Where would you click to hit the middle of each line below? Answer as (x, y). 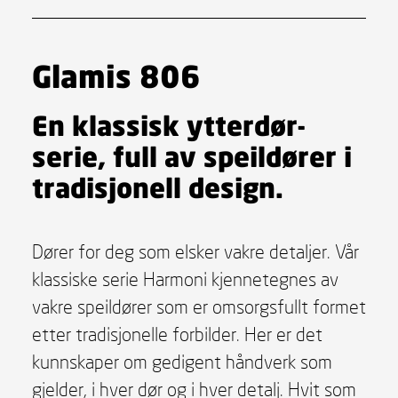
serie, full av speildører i (191, 155)
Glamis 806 (116, 75)
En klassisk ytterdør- (168, 124)
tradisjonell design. (157, 187)
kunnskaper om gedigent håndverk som (182, 361)
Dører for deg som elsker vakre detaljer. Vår (195, 251)
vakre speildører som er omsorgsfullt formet (199, 306)
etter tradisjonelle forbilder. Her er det (177, 334)
